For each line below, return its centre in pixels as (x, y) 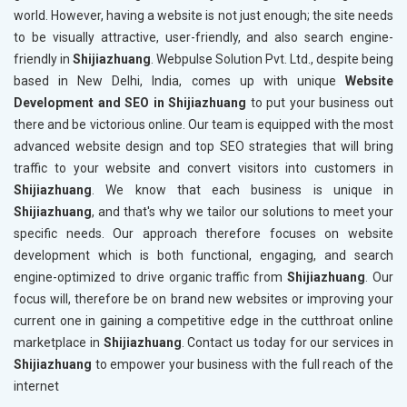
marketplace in (59, 342)
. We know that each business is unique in (243, 189)
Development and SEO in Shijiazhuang (130, 102)
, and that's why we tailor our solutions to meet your (243, 211)
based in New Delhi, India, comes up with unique (179, 80)
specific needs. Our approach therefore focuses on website (203, 233)
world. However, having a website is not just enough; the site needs (203, 15)
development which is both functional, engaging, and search (203, 255)
